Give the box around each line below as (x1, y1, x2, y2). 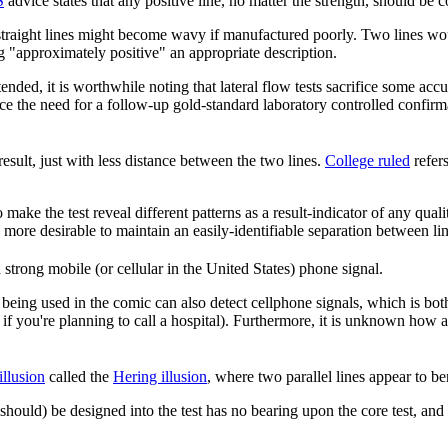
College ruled (325, 152, 410, 170)
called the (45, 368, 113, 386)
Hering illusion (113, 368, 207, 386)
